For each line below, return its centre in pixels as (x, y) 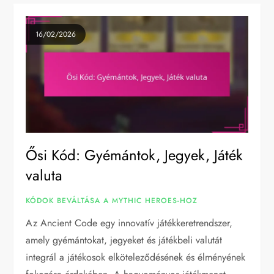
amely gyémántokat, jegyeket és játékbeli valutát (124, 240)
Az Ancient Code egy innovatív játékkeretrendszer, (129, 223)
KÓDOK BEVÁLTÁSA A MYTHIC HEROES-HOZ (112, 200)
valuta (44, 175)
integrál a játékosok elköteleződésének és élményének (136, 257)
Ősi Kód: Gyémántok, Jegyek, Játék (135, 155)
